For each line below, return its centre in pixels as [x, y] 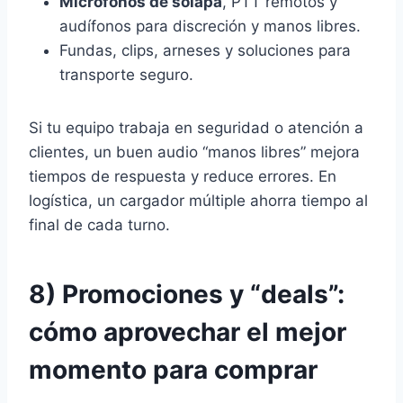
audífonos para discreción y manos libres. [210, 26]
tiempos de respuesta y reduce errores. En [183, 176]
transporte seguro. [126, 74]
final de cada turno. [99, 224]
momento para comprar [173, 369]
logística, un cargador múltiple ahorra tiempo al [198, 200]
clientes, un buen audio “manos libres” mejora [194, 152]
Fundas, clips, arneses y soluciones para [205, 50]
